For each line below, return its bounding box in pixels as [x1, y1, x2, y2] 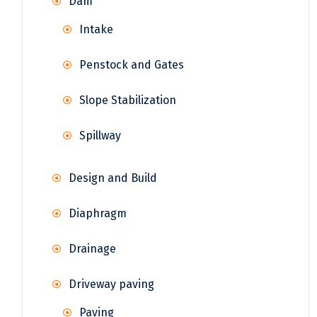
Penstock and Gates [79, 57, 184, 71]
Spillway [79, 128, 121, 142]
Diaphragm [69, 206, 127, 220]
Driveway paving [69, 277, 154, 291]
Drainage [69, 241, 116, 255]
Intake [79, 22, 113, 36]
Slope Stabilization [79, 93, 176, 107]
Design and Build [69, 171, 157, 185]
